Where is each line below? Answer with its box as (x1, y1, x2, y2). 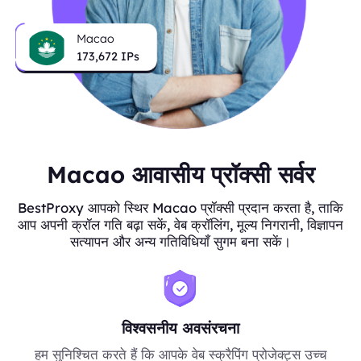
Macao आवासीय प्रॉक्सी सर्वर (46, 160, 315, 189)
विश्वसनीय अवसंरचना (122, 317, 239, 338)
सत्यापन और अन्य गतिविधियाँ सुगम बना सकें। (70, 233, 291, 251)
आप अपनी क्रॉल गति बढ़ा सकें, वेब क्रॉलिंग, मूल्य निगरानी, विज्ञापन (18, 216, 343, 234)
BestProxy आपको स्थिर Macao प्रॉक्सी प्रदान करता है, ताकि (18, 199, 343, 217)
